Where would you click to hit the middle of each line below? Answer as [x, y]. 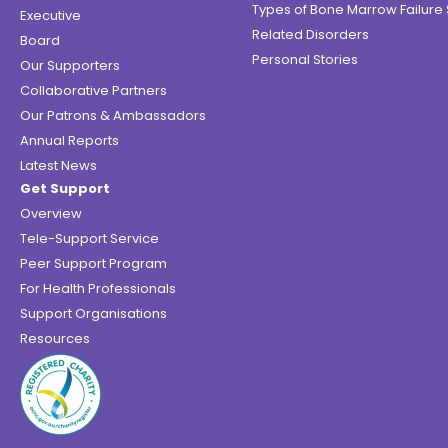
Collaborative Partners [93, 91]
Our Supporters [70, 66]
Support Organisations [93, 314]
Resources [55, 339]
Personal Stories [305, 60]
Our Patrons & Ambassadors [113, 116]
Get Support [65, 189]
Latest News [58, 166]
